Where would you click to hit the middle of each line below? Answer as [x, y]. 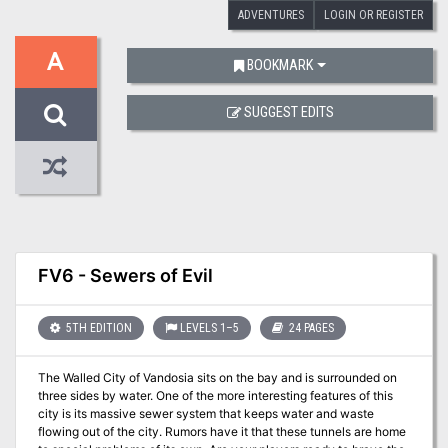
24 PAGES [309, 327]
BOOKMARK [280, 65]
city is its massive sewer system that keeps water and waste [205, 414]
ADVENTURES [271, 14]
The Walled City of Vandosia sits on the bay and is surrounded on [217, 378]
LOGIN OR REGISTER [373, 14]
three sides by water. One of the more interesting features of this [215, 396]
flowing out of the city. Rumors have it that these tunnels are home [221, 432]
